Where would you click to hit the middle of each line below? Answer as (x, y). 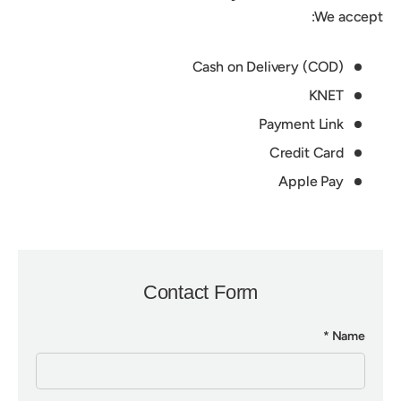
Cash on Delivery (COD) (268, 67)
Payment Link (301, 124)
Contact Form (200, 293)
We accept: (349, 17)
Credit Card (306, 153)
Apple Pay (311, 182)
